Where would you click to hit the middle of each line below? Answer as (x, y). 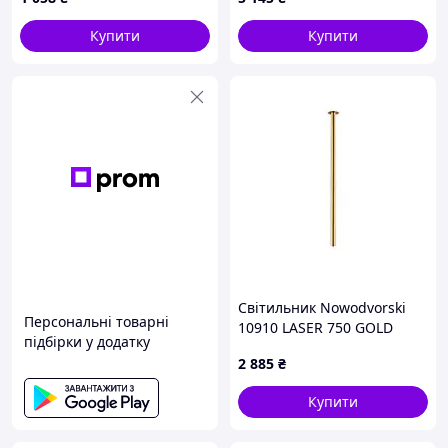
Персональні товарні (96, 321)
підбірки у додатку (87, 341)
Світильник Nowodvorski (322, 307)
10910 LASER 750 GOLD (315, 327)
